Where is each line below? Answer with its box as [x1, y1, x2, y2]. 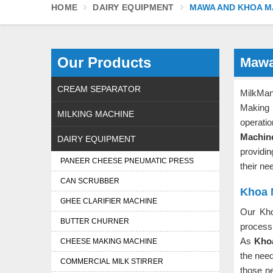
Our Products [57, 54, 151, 71]
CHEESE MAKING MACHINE [60, 237, 157, 246]
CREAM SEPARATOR [57, 84, 141, 94]
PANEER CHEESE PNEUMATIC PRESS [60, 157, 194, 165]
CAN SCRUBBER [60, 177, 119, 185]
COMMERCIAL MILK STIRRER [60, 257, 163, 266]
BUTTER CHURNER [60, 217, 129, 225]
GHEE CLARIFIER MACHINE [60, 197, 157, 205]
